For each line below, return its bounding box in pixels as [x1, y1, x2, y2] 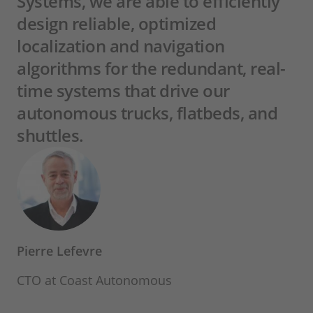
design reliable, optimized [17, 12, 216, 36]
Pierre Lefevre [17, 242, 102, 260]
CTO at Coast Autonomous [17, 272, 172, 289]
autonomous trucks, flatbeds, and [17, 101, 277, 125]
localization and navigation [17, 34, 225, 58]
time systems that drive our [17, 79, 230, 103]
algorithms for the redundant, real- [17, 57, 286, 80]
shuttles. [17, 124, 84, 147]
